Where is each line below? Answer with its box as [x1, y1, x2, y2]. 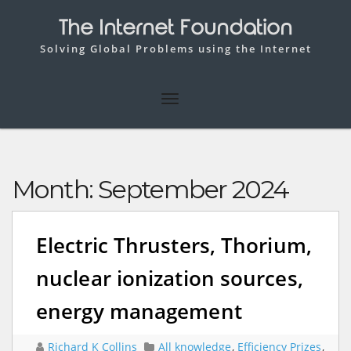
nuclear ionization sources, [36, 263, 303, 292]
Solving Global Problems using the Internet [39, 42, 312, 56]
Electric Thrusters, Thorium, [36, 230, 312, 259]
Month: [12, 173, 98, 204]
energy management [36, 296, 242, 325]
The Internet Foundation [59, 17, 292, 40]
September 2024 [97, 173, 289, 204]
